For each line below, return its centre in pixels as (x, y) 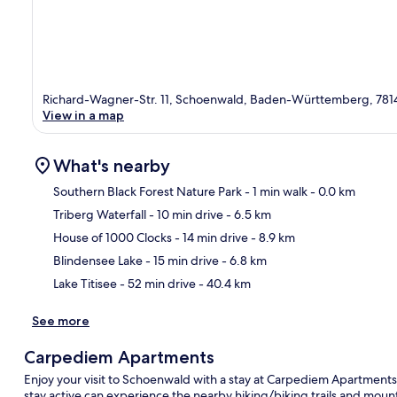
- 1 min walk (275, 191)
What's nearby (112, 165)
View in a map (83, 115)
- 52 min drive (156, 283)
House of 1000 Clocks (113, 237)
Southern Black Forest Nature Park (148, 191)
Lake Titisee (85, 283)
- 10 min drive (185, 214)
